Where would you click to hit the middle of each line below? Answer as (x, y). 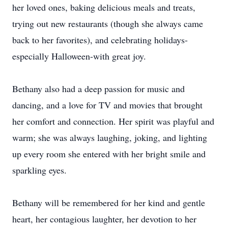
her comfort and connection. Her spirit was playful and (113, 121)
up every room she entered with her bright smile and (109, 154)
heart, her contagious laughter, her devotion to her (104, 219)
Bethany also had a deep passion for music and (98, 89)
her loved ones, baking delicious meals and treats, (104, 7)
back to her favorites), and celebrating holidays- (100, 40)
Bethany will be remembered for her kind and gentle (109, 203)
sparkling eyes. (39, 170)
